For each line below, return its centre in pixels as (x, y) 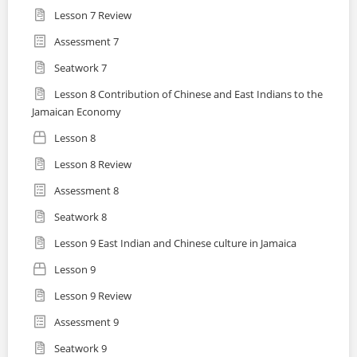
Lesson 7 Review (93, 16)
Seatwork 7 (80, 68)
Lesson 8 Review (93, 165)
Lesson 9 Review (93, 296)
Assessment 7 (86, 42)
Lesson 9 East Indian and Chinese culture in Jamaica (175, 243)
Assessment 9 (86, 322)
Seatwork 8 (80, 217)
